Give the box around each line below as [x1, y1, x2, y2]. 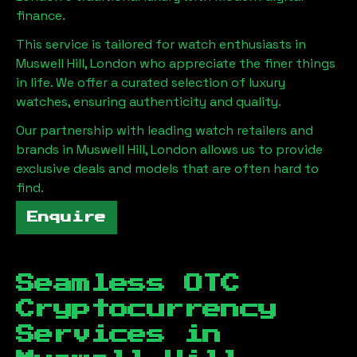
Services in [16, 325, 222, 344]
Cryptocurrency [16, 300, 277, 319]
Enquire [27, 212, 106, 223]
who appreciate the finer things [136, 55, 335, 72]
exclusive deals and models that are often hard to [16, 160, 319, 177]
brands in [16, 141, 76, 158]
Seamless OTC [16, 274, 240, 293]
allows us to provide [200, 141, 323, 158]
